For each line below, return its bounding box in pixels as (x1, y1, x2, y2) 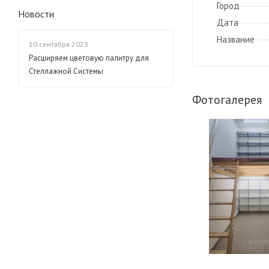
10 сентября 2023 (29, 40, 88, 49)
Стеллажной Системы (29, 66, 103, 77)
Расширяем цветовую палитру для (29, 53, 149, 64)
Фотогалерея (192, 92, 262, 108)
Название (217, 34, 255, 46)
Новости (18, 8, 54, 20)
